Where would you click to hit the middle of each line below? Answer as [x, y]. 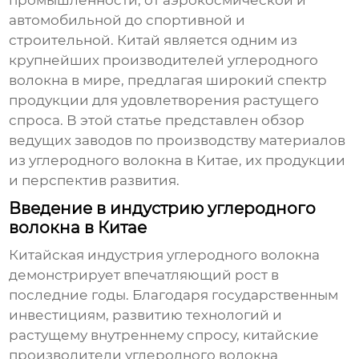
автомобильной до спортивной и [127, 20]
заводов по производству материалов [210, 141]
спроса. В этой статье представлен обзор [157, 121]
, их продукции [292, 161]
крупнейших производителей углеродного [164, 61]
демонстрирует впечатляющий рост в [144, 275]
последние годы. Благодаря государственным [174, 295]
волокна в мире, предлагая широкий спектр [168, 81]
